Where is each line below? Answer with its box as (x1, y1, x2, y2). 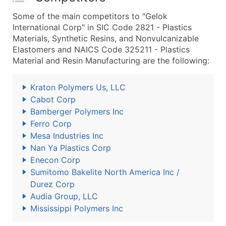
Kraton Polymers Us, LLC (30, 82, 126, 92)
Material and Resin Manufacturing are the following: (13, 55, 209, 66)
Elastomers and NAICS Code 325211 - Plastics (13, 44, 190, 54)
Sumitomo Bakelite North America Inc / (30, 167, 180, 177)
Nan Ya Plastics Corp (30, 143, 111, 153)
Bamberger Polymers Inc (30, 106, 124, 117)
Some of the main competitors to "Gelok (13, 11, 167, 21)
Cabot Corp (30, 94, 76, 104)
